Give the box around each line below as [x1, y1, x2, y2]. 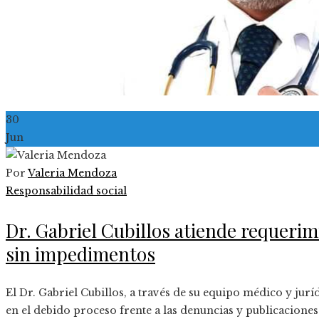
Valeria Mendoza [28, 166, 117, 179]
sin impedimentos [6, 241, 155, 266]
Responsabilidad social [6, 184, 127, 197]
